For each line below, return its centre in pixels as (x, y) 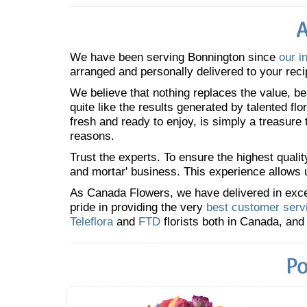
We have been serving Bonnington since (174, 57)
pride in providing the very (138, 207)
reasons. (92, 136)
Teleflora (91, 222)
